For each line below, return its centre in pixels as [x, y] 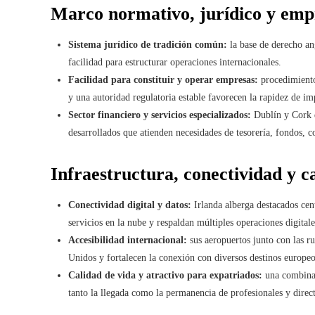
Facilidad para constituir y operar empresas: [163, 80]
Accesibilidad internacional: [128, 240]
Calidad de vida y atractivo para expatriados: [165, 275]
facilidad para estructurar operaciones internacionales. [175, 62]
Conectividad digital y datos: [130, 205]
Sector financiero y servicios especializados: [160, 115]
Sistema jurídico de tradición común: [148, 45]
